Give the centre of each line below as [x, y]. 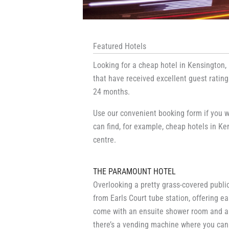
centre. [105, 140]
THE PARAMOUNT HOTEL [134, 171]
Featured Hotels [120, 46]
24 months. [111, 92]
